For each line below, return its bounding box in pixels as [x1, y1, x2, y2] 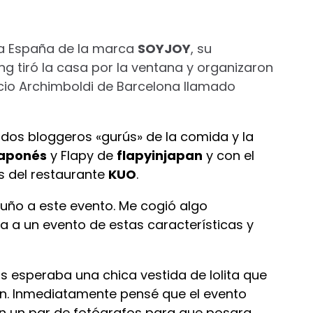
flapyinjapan [117, 147, 203, 164]
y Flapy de [47, 147, 117, 164]
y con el [203, 147, 254, 164]
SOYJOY [138, 40, 191, 57]
